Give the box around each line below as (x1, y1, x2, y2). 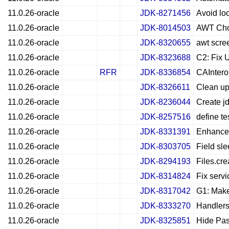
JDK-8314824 (140, 172, 191, 180)
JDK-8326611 (140, 83, 190, 91)
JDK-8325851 (140, 216, 191, 225)
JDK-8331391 (140, 127, 191, 136)
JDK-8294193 (140, 157, 191, 166)
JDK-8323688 (140, 53, 191, 62)
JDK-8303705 (140, 142, 191, 151)
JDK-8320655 (140, 38, 191, 47)
